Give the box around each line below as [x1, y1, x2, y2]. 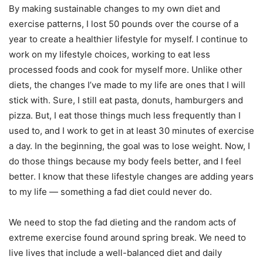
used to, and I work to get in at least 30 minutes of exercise [9, 124, 254, 136]
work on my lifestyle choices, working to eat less [9, 48, 210, 60]
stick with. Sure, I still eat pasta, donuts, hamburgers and [9, 94, 243, 106]
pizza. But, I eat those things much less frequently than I [9, 109, 241, 121]
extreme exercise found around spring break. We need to [9, 231, 246, 243]
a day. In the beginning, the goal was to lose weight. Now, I [9, 140, 250, 151]
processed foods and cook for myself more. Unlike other [9, 63, 242, 75]
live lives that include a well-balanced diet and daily [9, 247, 222, 258]
